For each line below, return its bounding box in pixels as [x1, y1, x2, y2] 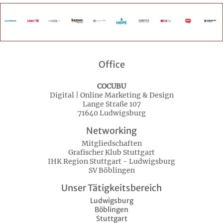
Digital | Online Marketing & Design [49, 91, 174, 100]
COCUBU [97, 82, 126, 91]
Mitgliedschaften [81, 139, 142, 148]
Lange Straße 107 [82, 100, 141, 109]
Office [98, 59, 125, 71]
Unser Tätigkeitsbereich [61, 182, 162, 194]
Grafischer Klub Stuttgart [68, 148, 155, 157]
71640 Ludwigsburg [77, 109, 146, 118]
